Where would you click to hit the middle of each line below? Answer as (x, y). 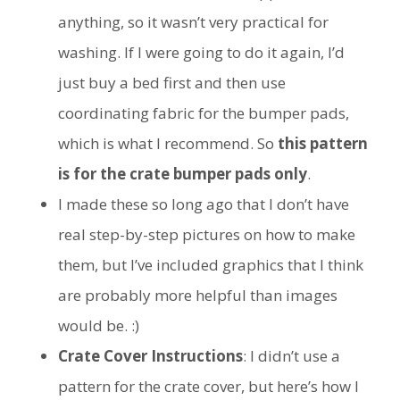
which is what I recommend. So (168, 143)
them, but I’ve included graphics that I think (211, 264)
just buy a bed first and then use (172, 82)
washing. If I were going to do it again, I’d (201, 52)
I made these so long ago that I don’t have (204, 204)
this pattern (323, 143)
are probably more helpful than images (198, 295)
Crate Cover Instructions (150, 355)
